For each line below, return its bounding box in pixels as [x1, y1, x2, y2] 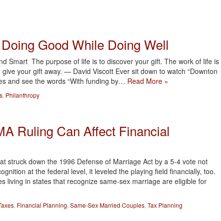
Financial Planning [17, 201, 67, 209]
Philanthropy [5, 91, 39, 99]
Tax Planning [147, 201, 183, 209]
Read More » [127, 76, 168, 86]
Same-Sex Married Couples [70, 201, 145, 209]
